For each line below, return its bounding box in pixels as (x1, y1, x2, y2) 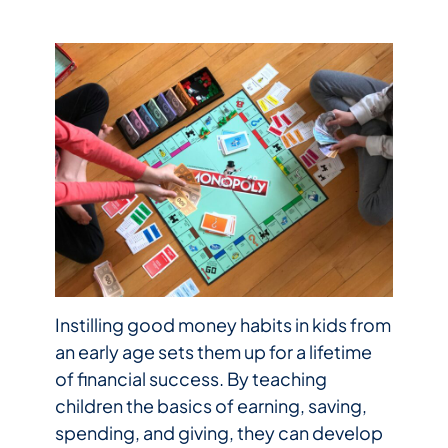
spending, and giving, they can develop (54, 420, 383, 444)
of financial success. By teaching (54, 366, 327, 390)
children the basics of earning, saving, (54, 393, 367, 417)
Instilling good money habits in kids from (54, 312, 391, 336)
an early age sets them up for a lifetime (54, 339, 372, 363)
